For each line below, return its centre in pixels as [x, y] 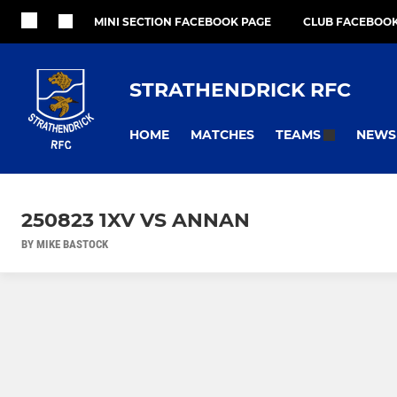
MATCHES [222, 134]
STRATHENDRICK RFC [240, 90]
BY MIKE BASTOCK [65, 245]
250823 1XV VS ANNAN [136, 221]
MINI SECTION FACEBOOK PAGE [183, 22]
